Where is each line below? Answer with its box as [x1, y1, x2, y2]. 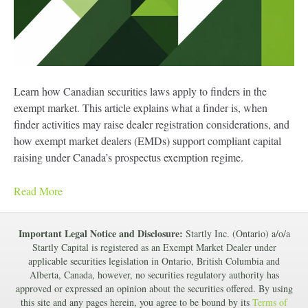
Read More [14, 183, 63, 198]
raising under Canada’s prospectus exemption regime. [14, 149, 243, 164]
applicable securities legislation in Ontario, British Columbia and [28, 254, 280, 267]
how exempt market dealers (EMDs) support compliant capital [14, 133, 281, 148]
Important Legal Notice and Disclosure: [18, 225, 183, 241]
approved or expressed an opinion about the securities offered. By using [15, 281, 293, 295]
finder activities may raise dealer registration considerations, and [14, 116, 289, 131]
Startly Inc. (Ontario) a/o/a [182, 226, 290, 240]
